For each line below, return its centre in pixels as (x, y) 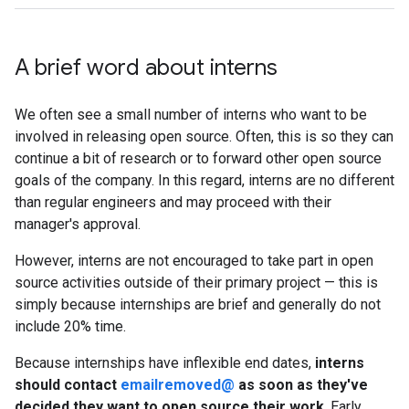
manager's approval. (78, 224)
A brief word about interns (146, 68)
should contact (68, 385)
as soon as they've (301, 385)
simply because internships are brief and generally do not (198, 304)
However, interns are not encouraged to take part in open (194, 261)
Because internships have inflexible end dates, (165, 363)
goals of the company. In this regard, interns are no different (204, 180)
